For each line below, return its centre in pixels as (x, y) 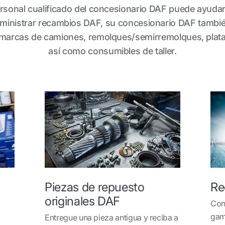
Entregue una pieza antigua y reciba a (112, 217)
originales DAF (83, 201)
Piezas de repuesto (95, 187)
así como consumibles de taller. (113, 51)
